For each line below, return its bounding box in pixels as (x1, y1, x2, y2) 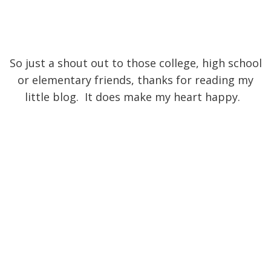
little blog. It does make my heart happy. (25, 90, 246, 105)
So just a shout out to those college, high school (9, 56, 262, 71)
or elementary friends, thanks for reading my (18, 73, 253, 88)
